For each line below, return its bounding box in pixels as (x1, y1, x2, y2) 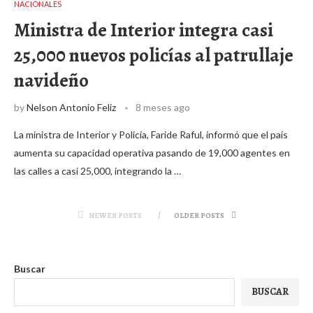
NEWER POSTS (88, 210, 142, 221)
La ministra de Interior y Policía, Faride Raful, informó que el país (14, 129, 288, 140)
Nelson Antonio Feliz (27, 101, 116, 113)
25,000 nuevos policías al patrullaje (14, 43, 293, 68)
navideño (14, 68, 89, 93)
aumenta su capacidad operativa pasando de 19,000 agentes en (14, 147, 290, 159)
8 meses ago (136, 101, 190, 113)
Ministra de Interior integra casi (14, 17, 273, 43)
